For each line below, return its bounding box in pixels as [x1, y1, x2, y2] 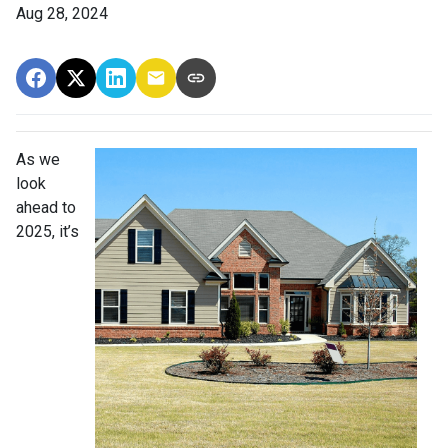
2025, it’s [16, 221, 79, 241]
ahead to [16, 197, 76, 217]
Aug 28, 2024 [16, 3, 108, 23]
